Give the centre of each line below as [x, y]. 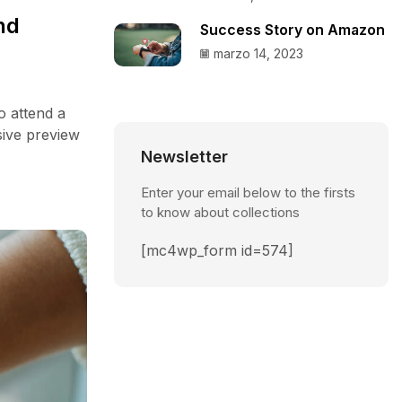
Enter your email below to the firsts [248, 193]
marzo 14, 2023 [258, 53]
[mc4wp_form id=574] [217, 251]
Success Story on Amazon [293, 30]
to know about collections [220, 213]
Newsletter [184, 157]
